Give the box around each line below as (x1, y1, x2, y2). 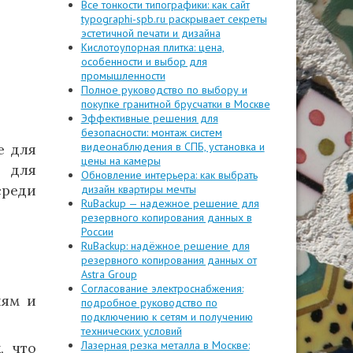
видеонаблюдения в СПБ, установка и (80, 139, 265, 154)
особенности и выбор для (80, 54, 207, 69)
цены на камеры (80, 154, 161, 168)
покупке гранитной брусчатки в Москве (80, 97, 270, 111)
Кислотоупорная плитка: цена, (80, 40, 225, 54)
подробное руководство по (80, 295, 217, 310)
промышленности (80, 69, 165, 83)
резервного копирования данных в (80, 210, 252, 225)
